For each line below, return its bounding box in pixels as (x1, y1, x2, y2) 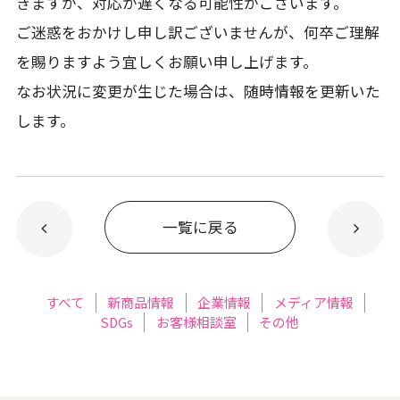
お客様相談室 (155, 312, 237, 332)
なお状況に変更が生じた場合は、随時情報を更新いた (15, 80, 380, 103)
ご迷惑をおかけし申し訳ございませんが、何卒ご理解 (15, 21, 379, 44)
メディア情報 (273, 293, 354, 312)
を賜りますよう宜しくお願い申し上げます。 (15, 51, 318, 73)
